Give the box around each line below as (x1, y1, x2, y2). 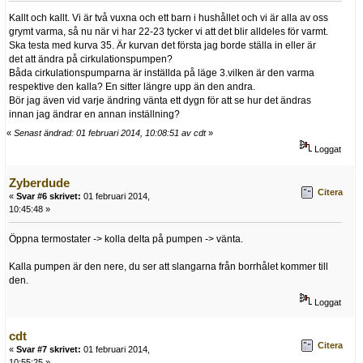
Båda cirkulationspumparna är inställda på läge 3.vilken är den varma (9, 66, 314, 79)
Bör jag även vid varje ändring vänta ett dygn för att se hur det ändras (9, 94, 311, 106)
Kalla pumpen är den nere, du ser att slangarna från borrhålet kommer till (9, 261, 328, 273)
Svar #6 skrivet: (16, 191, 81, 202)
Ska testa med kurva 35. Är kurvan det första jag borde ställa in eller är (9, 39, 316, 51)
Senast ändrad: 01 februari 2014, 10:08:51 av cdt (14, 128, 206, 139)
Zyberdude (9, 176, 70, 190)
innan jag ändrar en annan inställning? (9, 108, 180, 120)
